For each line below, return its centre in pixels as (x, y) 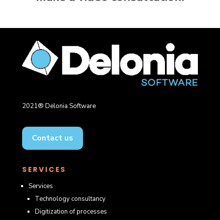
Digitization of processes (71, 211)
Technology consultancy (70, 199)
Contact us (52, 138)
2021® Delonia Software (59, 106)
